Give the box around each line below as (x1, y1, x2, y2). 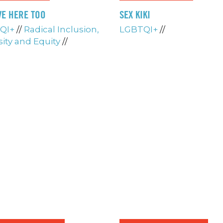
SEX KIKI (119, 8, 150, 21)
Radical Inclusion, (24, 24, 100, 35)
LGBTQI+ (119, 24, 158, 35)
